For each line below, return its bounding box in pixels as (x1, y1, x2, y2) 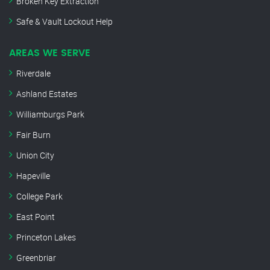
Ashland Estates (16, 88, 77, 100)
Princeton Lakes (16, 231, 76, 243)
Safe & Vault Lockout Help (16, 16, 113, 28)
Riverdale (16, 67, 51, 80)
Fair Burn (16, 129, 51, 141)
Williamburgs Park (16, 108, 84, 121)
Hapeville (16, 170, 50, 182)
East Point (16, 211, 55, 223)
